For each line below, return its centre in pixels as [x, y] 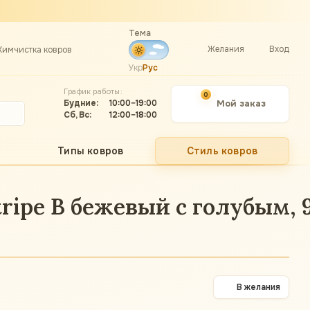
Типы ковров [91, 151]
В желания [258, 287]
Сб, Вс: [78, 115]
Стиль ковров [222, 151]
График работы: [93, 91]
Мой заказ [241, 103]
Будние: [81, 103]
